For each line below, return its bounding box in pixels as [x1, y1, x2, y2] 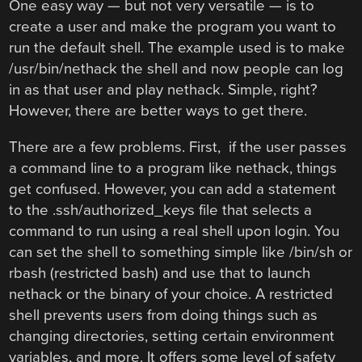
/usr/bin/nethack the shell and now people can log [9, 60, 344, 78]
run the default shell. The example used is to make [9, 39, 346, 57]
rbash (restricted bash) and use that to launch [9, 263, 311, 282]
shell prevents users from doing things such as [9, 305, 318, 324]
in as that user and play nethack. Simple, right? [9, 81, 318, 99]
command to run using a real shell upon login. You [9, 221, 340, 240]
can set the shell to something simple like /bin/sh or [9, 242, 353, 261]
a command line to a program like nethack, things [9, 158, 338, 177]
